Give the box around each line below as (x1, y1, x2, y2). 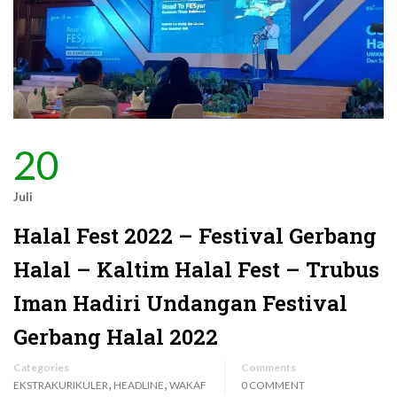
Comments (241, 360, 296, 374)
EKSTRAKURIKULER (13, 378, 108, 392)
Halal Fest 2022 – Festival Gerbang (13, 221, 377, 250)
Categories (13, 360, 69, 374)
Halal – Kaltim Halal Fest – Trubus (13, 254, 379, 284)
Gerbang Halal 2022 (13, 322, 218, 351)
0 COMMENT (241, 378, 305, 392)
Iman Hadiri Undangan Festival (13, 288, 347, 317)
